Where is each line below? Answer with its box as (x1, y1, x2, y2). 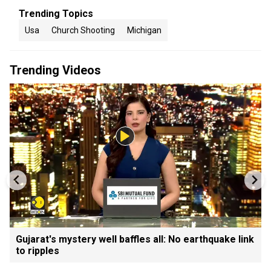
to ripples (16, 244, 59, 256)
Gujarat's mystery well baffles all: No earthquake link (16, 233, 254, 245)
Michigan (127, 25, 162, 35)
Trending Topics (19, 8, 93, 19)
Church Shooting (51, 25, 115, 35)
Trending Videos (10, 63, 101, 77)
